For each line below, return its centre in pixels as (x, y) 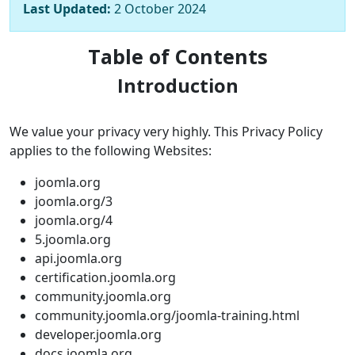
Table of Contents (177, 56)
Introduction (177, 85)
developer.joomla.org (98, 334)
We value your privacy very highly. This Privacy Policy (166, 131)
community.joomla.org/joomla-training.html (167, 315)
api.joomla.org (78, 258)
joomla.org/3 (74, 201)
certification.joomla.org (105, 277)
